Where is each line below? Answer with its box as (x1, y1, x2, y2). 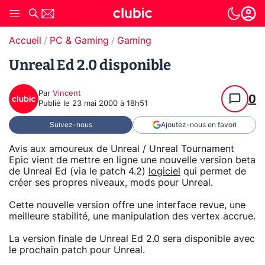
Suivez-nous (49, 121, 92, 128)
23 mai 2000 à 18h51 (72, 100, 148, 108)
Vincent (53, 90, 81, 98)
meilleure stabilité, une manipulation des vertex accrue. (9, 211, 256, 221)
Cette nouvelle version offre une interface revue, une (9, 200, 245, 210)
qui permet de (180, 166, 246, 176)
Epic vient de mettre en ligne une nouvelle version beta (9, 155, 256, 165)
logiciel (148, 166, 180, 176)
